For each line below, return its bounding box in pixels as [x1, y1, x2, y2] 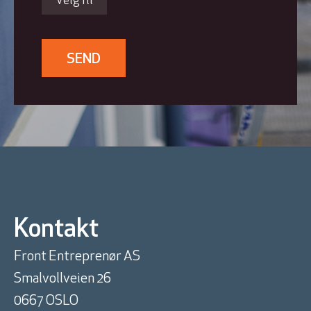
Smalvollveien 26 [14, 272, 111, 287]
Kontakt [14, 218, 99, 244]
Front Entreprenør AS [14, 250, 140, 264]
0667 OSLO [14, 294, 78, 309]
